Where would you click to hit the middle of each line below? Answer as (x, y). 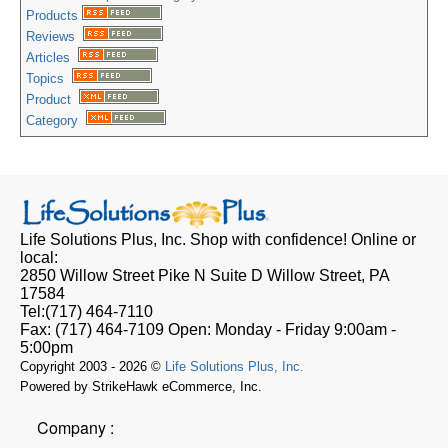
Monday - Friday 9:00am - (305, 330)
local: (39, 258)
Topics (49, 79)
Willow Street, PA (328, 276)
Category (56, 121)
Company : (75, 427)
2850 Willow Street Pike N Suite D (141, 276)
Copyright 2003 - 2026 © (92, 367)
